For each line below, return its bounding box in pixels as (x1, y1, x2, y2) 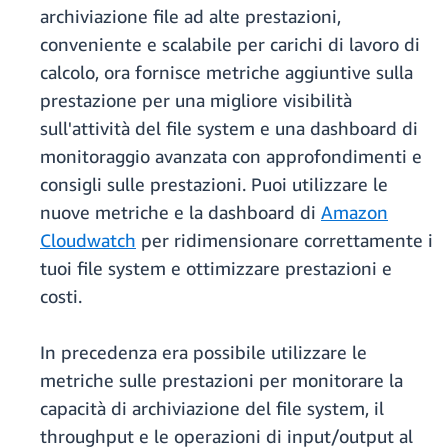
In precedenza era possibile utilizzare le (40, 341, 367, 364)
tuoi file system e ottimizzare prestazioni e (40, 257, 392, 280)
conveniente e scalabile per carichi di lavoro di (40, 33, 420, 56)
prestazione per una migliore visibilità (40, 89, 352, 112)
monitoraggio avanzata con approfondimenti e (40, 145, 422, 168)
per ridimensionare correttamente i (136, 229, 433, 252)
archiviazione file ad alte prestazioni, (40, 5, 341, 28)
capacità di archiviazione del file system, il (40, 397, 384, 420)
